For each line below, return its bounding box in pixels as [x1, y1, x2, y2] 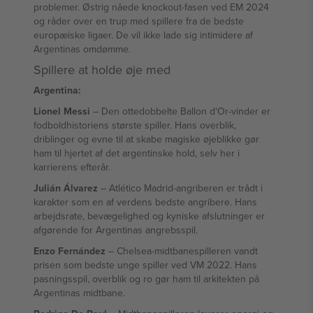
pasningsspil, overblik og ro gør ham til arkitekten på [34, 272, 259, 286]
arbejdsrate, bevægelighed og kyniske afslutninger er [34, 209, 265, 223]
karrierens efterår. [34, 160, 110, 174]
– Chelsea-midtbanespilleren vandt [105, 244, 258, 258]
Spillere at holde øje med [34, 61, 170, 78]
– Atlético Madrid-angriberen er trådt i [98, 181, 263, 195]
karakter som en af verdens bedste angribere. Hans [34, 195, 257, 209]
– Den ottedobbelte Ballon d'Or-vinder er [90, 104, 270, 118]
